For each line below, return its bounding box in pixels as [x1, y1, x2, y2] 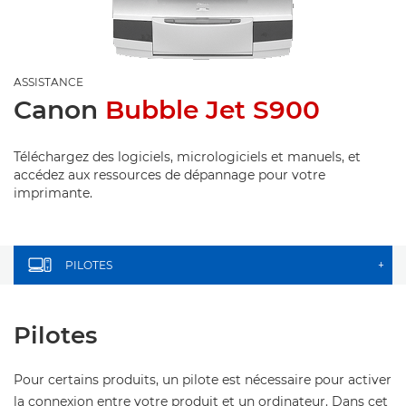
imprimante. [14, 185, 92, 201]
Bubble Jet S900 [105, 94, 320, 125]
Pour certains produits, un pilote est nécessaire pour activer [14, 372, 391, 388]
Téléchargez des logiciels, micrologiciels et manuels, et [14, 149, 361, 165]
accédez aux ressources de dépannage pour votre [14, 167, 325, 183]
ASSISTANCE [14, 75, 83, 89]
